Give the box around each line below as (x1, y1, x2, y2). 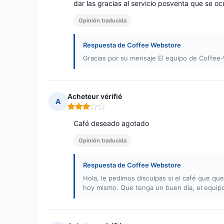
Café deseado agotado (73, 119, 149, 128)
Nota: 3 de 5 (67, 105, 110, 115)
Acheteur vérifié (67, 92, 122, 101)
